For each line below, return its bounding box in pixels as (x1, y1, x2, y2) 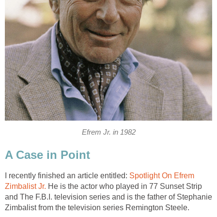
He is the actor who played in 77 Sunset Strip (46, 182, 202, 191)
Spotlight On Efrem (129, 171, 194, 180)
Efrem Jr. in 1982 (81, 128, 136, 136)
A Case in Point (5, 148, 90, 162)
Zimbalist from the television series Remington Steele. (5, 203, 189, 212)
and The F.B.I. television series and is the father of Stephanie (5, 193, 212, 201)
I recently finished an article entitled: (5, 171, 129, 180)
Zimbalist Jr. (5, 182, 46, 191)
